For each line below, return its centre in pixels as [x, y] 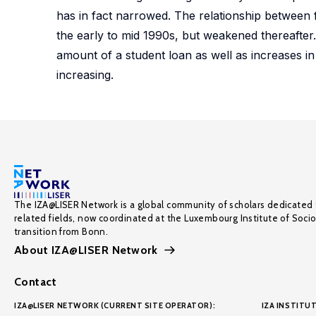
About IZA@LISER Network [86, 250]
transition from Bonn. [61, 231]
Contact [36, 282]
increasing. [85, 75]
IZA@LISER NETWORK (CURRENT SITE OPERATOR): [115, 305]
